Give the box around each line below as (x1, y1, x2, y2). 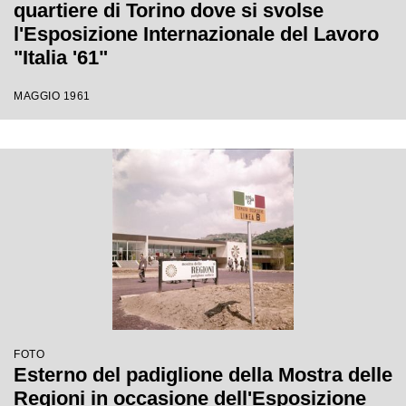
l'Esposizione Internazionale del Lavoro (14, 23, 379, 45)
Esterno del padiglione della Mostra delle (14, 363, 392, 386)
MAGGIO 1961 (14, 90, 91, 102)
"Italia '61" (14, 46, 108, 69)
